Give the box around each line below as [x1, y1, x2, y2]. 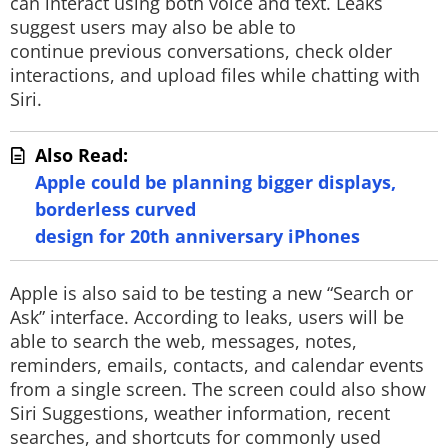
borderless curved [35, 197, 196, 221]
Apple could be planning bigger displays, [35, 170, 396, 194]
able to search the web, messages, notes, [10, 329, 357, 353]
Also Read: [35, 143, 128, 167]
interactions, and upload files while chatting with [10, 63, 420, 87]
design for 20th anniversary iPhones [35, 224, 360, 248]
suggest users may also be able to [10, 15, 296, 39]
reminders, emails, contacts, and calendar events [10, 353, 424, 377]
